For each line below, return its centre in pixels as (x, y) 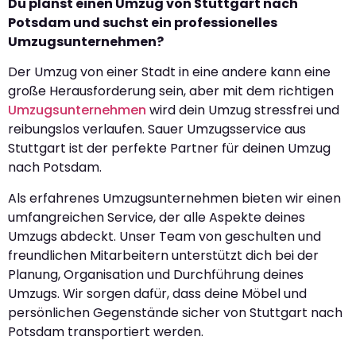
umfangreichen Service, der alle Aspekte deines (157, 217)
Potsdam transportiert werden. (106, 331)
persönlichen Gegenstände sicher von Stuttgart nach (175, 312)
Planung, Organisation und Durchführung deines (156, 274)
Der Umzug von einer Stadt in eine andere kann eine (169, 72)
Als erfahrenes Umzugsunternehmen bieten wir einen (174, 198)
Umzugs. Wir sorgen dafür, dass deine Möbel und (157, 293)
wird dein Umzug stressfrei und (243, 110)
